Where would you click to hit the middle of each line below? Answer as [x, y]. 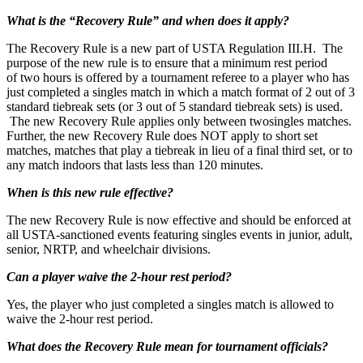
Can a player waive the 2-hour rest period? [119, 276]
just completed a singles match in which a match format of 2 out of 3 [181, 92]
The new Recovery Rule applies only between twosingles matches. [181, 121]
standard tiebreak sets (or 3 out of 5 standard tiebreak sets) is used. [176, 106]
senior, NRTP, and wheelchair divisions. [109, 249]
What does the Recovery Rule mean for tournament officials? [167, 346]
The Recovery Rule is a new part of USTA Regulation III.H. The [175, 48]
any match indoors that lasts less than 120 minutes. [135, 164]
